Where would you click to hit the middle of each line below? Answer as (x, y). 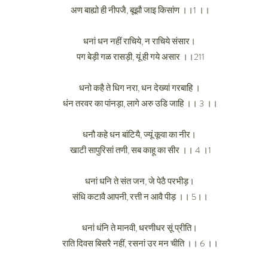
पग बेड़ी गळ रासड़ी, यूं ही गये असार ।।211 (140, 57)
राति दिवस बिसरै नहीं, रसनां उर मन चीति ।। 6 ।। (140, 243)
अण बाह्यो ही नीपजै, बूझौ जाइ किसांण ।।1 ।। (140, 10)
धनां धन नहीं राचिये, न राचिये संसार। (140, 41)
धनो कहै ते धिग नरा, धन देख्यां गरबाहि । (140, 88)
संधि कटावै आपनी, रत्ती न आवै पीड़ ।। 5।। (140, 197)
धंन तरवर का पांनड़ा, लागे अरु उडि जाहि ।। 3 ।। (140, 103)
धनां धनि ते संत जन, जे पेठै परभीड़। (140, 181)
